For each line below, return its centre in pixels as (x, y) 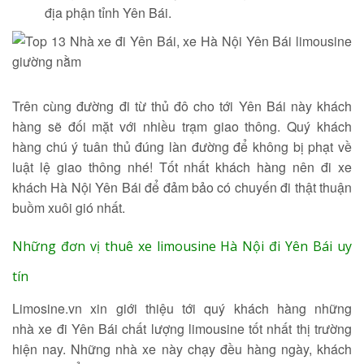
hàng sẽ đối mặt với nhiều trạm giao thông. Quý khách (182, 126)
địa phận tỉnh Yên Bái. (108, 13)
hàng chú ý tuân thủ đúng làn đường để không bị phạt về (182, 147)
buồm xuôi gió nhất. (69, 208)
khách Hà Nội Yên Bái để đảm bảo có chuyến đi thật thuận (182, 187)
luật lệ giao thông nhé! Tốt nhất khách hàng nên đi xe (182, 167)
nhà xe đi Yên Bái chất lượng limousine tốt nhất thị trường (182, 329)
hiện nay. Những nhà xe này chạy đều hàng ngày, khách (182, 349)
